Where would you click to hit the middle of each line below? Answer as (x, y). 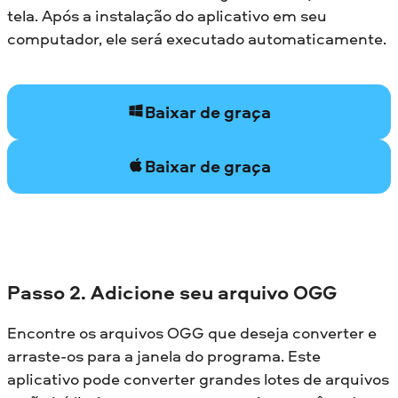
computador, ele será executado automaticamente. (197, 38)
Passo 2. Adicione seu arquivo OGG (172, 292)
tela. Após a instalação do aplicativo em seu (167, 15)
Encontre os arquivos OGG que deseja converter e (192, 333)
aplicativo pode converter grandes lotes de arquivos (198, 379)
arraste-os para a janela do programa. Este (164, 356)
